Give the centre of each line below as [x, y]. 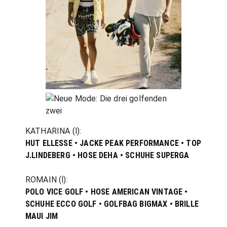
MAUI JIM [42, 216]
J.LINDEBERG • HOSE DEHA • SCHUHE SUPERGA [107, 156]
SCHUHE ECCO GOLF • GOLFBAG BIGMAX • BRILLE [112, 204]
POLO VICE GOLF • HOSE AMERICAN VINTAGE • [107, 192]
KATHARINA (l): [53, 131]
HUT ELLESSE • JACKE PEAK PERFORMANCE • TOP [113, 143]
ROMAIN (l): [47, 180]
